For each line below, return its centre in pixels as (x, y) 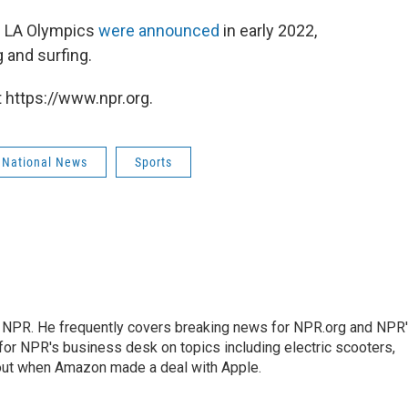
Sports (153, 162)
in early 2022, (268, 31)
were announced (159, 31)
